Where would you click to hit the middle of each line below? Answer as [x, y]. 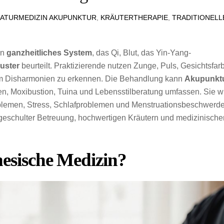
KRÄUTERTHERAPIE [134, 18]
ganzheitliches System [49, 53]
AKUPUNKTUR [73, 18]
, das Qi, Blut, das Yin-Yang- [141, 53]
